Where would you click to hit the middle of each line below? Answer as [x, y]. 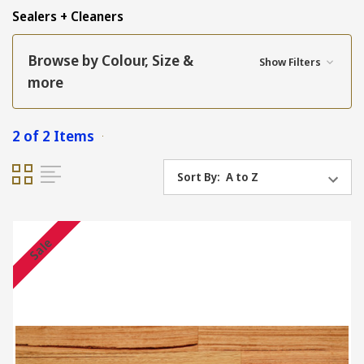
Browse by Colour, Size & [110, 60]
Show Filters [291, 62]
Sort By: [199, 177]
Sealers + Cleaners [68, 16]
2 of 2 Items [53, 136]
